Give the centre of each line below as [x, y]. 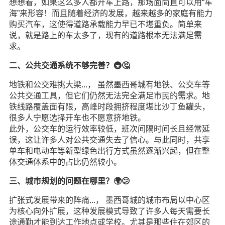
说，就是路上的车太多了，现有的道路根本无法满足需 [105, 35]
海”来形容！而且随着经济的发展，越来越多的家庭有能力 [110, 13]
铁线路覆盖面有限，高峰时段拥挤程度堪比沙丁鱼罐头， [109, 107]
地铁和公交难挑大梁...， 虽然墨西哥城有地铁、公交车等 [109, 85]
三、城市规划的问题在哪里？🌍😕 [69, 181]
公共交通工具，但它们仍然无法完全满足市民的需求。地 [109, 96]
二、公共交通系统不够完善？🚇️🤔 [69, 66]
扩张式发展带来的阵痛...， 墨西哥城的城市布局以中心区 [109, 200]
